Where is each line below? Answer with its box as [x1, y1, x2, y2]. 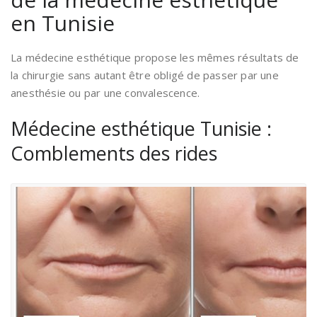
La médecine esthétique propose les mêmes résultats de [11, 50, 299, 64]
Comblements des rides [11, 140, 217, 166]
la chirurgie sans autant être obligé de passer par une [11, 68, 279, 82]
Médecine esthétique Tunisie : [11, 115, 272, 142]
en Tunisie [11, 8, 115, 38]
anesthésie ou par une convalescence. [11, 86, 200, 100]
